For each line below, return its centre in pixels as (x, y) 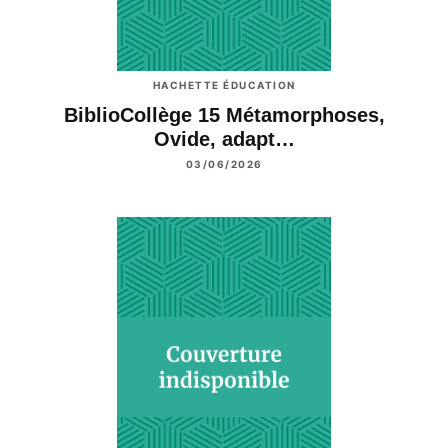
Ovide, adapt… (224, 138)
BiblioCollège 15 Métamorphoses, (224, 114)
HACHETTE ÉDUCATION (224, 84)
